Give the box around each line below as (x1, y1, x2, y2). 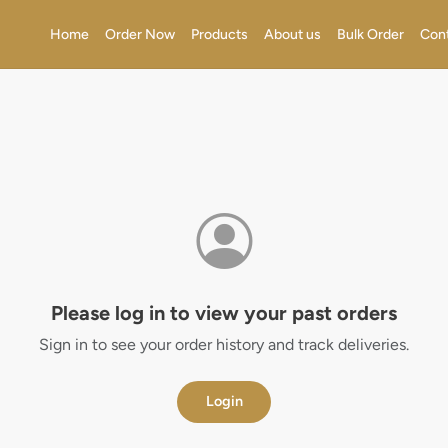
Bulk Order (337, 25, 405, 43)
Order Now (105, 25, 176, 43)
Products (191, 25, 249, 43)
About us (264, 25, 322, 43)
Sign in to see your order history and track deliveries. (39, 335, 409, 354)
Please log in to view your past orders (51, 301, 397, 325)
